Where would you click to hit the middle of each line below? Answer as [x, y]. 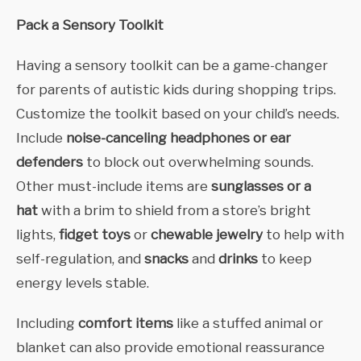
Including [47, 324]
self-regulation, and [80, 259]
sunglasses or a [261, 187]
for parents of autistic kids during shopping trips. [176, 90]
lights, [37, 235]
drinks [237, 259]
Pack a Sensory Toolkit [90, 25]
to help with [303, 235]
